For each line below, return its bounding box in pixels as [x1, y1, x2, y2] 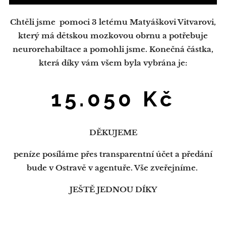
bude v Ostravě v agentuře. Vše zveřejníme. [26, 163, 200, 173]
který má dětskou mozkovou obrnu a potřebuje [18, 31, 208, 40]
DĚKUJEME [89, 128, 137, 137]
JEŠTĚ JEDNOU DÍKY [69, 185, 157, 194]
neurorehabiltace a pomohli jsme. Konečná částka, [13, 44, 213, 54]
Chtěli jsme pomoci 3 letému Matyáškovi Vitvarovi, [10, 17, 216, 27]
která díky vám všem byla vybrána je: [39, 58, 187, 68]
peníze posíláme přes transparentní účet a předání [14, 149, 212, 159]
